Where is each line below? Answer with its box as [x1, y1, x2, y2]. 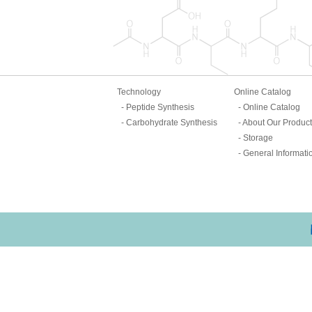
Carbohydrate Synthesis [126, 118, 218, 128]
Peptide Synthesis [126, 102, 195, 113]
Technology [117, 87, 162, 97]
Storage [243, 133, 274, 143]
